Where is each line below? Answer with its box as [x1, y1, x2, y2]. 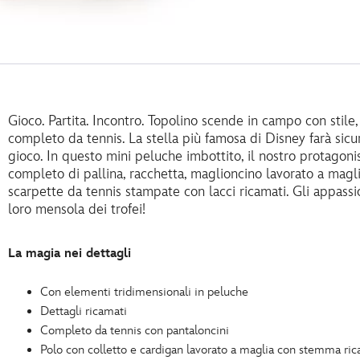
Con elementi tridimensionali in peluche [40, 284, 248, 300]
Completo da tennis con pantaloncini [40, 323, 229, 338]
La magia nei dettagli [8, 246, 131, 261]
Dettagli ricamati [40, 304, 127, 319]
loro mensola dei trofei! [8, 201, 145, 218]
